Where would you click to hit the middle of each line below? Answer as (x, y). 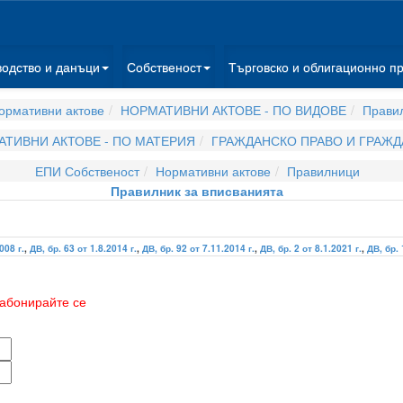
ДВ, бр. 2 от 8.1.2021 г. (311, 248)
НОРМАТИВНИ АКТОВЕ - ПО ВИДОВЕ (233, 110)
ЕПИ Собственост (87, 171)
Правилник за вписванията (197, 191)
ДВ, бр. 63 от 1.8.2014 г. (83, 248)
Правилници (323, 171)
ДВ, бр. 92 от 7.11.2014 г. (198, 248)
